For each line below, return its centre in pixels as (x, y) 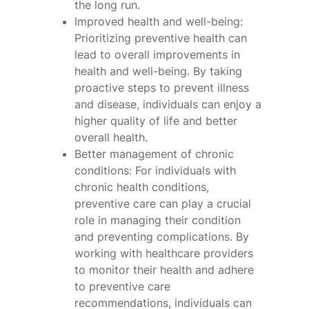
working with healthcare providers (164, 253)
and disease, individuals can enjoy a (168, 104)
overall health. (111, 138)
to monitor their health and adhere (164, 270)
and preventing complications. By (162, 237)
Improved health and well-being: (159, 22)
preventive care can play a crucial (163, 204)
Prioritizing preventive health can (161, 38)
